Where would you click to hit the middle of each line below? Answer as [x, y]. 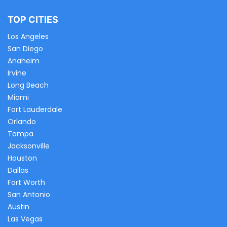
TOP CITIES [33, 20]
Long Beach [28, 85]
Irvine [17, 73]
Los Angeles [28, 37]
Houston [22, 158]
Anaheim [24, 61]
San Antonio [29, 195]
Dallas [18, 171]
